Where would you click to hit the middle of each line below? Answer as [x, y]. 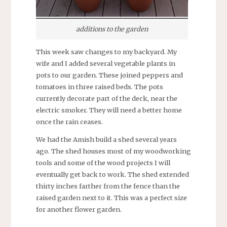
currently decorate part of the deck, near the [106, 98]
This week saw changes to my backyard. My [106, 51]
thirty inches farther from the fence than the [108, 186]
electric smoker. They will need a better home [109, 110]
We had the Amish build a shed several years [106, 140]
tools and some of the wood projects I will [103, 163]
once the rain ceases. [69, 121]
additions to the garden [112, 29]
